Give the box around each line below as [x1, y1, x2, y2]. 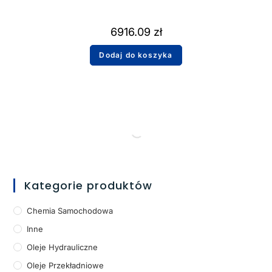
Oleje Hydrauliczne [27, 242, 98, 253]
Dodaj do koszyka [99, 50, 173, 59]
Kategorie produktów [24, 178, 153, 194]
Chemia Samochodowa [27, 206, 114, 216]
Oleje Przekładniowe [27, 260, 104, 271]
